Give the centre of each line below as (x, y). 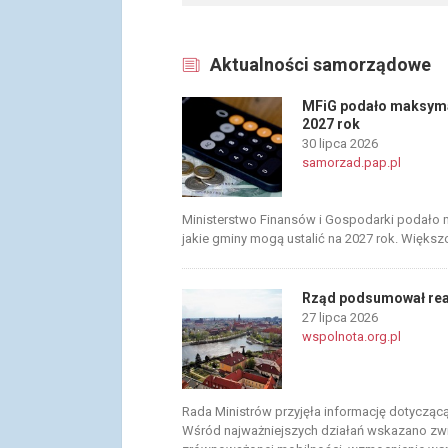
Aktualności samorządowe (320, 64)
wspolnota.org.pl (351, 336)
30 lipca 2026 (340, 143)
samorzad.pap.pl (351, 162)
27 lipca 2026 (340, 317)
